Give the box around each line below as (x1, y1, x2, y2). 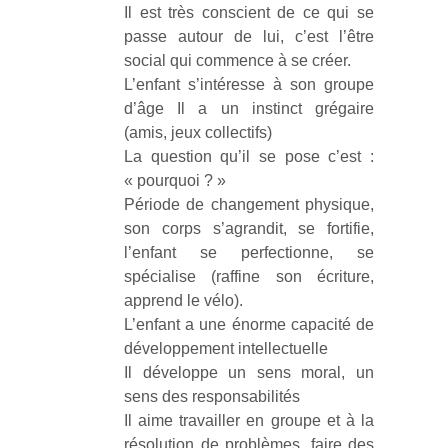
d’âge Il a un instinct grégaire (124, 100, 374, 117)
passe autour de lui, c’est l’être (124, 28, 374, 45)
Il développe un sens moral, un (124, 364, 374, 381)
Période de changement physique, (124, 196, 374, 213)
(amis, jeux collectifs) (124, 124, 272, 141)
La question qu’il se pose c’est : (124, 148, 374, 165)
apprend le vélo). (124, 292, 243, 309)
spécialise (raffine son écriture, (124, 268, 374, 285)
